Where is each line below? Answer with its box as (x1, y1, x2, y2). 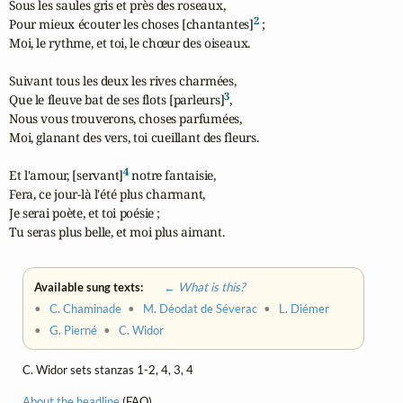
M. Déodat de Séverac (143, 301, 258, 317)
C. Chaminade (49, 301, 122, 317)
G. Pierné (49, 323, 98, 338)
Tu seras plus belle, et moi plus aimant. (9, 223, 225, 241)
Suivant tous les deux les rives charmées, (9, 72, 237, 90)
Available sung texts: (34, 280, 147, 295)
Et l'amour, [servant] (9, 166, 124, 184)
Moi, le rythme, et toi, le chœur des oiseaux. (9, 34, 251, 52)
